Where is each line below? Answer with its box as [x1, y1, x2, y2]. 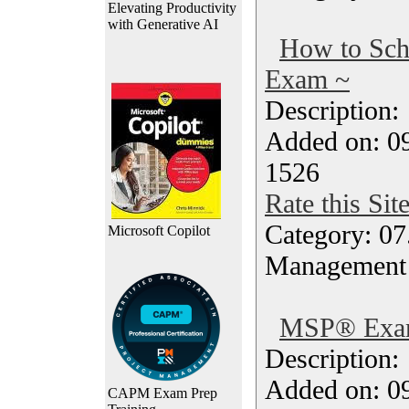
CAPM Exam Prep [108, 385, 217, 401]
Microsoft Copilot [108, 223, 210, 238]
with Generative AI [108, 16, 218, 32]
